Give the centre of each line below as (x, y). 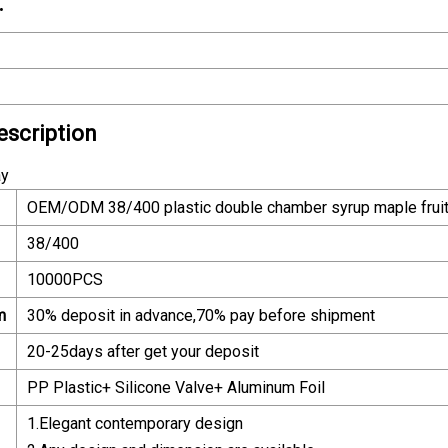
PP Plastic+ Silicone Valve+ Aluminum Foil (176, 387)
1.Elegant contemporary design (135, 423)
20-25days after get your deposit (143, 351)
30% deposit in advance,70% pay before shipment (201, 315)
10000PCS (65, 279)
